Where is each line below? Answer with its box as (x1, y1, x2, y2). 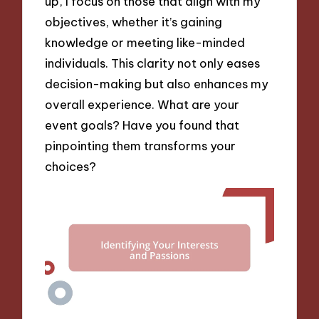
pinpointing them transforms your (45, 137, 236, 153)
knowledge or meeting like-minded (45, 34, 246, 50)
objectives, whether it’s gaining (45, 14, 223, 29)
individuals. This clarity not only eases (45, 55, 261, 70)
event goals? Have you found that (45, 117, 240, 132)
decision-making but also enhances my (45, 75, 269, 91)
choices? (45, 158, 97, 174)
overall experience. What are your (45, 96, 240, 112)
